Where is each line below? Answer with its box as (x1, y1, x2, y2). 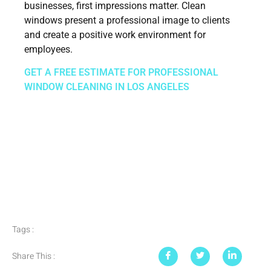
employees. (24, 43, 73, 55)
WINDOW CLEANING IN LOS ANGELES (24, 81, 189, 93)
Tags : (12, 223, 34, 236)
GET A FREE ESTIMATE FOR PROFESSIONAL (24, 67, 218, 79)
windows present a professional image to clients (24, 14, 230, 26)
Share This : (12, 250, 55, 263)
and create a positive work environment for (24, 28, 206, 41)
